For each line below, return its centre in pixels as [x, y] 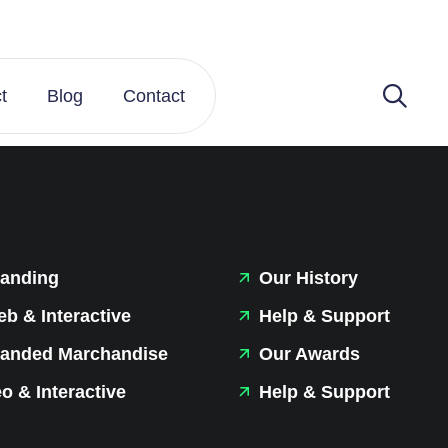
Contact [154, 95]
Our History [306, 278]
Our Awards [307, 354]
